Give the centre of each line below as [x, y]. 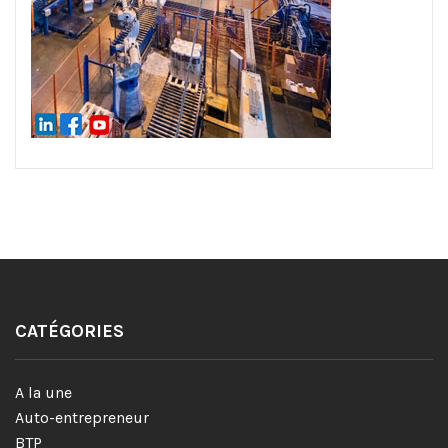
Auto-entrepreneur [82, 417]
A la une [43, 392]
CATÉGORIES [69, 330]
